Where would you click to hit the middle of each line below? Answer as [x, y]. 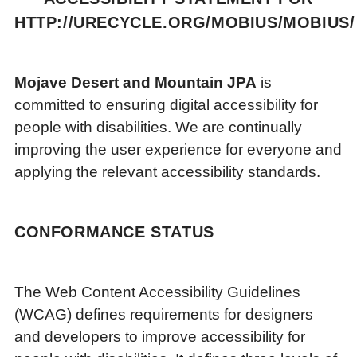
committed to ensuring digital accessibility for [166, 104]
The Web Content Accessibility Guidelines [157, 292]
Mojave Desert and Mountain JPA [135, 82]
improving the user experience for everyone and [178, 149]
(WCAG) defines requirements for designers [164, 314]
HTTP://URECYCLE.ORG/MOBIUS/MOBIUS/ [185, 23]
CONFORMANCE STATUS [114, 232]
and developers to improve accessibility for [160, 337]
